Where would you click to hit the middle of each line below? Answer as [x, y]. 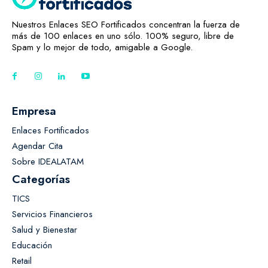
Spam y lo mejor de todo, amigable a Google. [102, 48]
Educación [32, 245]
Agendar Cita [37, 146]
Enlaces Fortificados [51, 130]
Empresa [34, 111]
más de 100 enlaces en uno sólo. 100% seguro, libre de [123, 36]
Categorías [41, 179]
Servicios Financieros [52, 214]
